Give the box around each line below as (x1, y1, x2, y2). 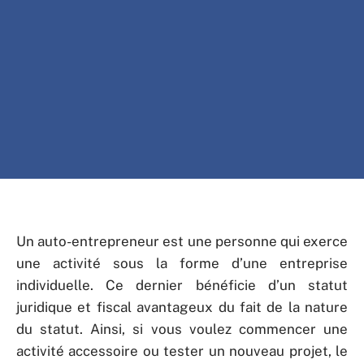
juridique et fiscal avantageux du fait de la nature (16, 299, 348, 315)
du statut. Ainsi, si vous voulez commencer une (16, 321, 348, 337)
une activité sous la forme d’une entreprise (16, 255, 348, 271)
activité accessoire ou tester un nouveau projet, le (16, 343, 348, 359)
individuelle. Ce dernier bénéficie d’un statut (16, 277, 348, 293)
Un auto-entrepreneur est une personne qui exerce (16, 233, 348, 249)
